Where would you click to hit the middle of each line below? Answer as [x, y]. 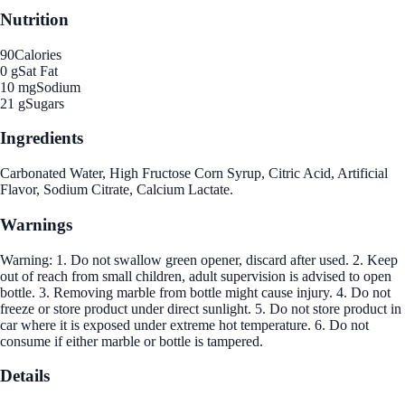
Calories [38, 54]
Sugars [45, 103]
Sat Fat [38, 71]
